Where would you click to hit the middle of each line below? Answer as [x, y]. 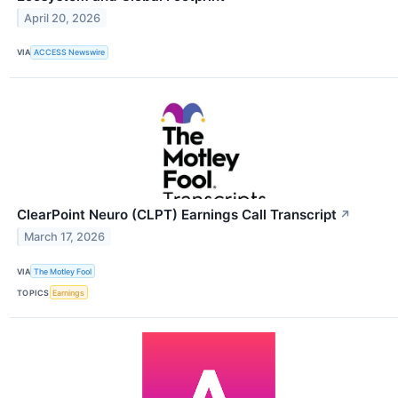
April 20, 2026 [63, 18]
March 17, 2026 [65, 236]
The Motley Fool [63, 271]
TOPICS [33, 292]
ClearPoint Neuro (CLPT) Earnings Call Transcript [177, 214]
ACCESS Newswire [70, 52]
